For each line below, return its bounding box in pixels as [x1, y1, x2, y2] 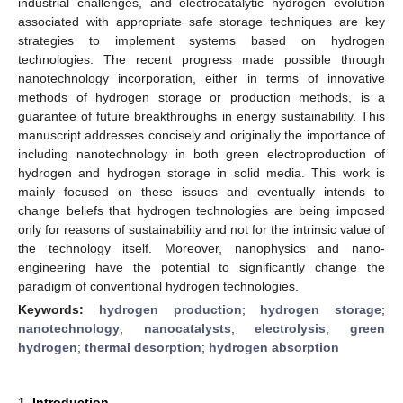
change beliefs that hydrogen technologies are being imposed [18, 202, 385, 218]
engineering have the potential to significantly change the [18, 259, 385, 274]
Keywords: [18, 301, 99, 317]
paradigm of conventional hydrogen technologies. [18, 278, 299, 293]
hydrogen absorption [209, 339, 339, 354]
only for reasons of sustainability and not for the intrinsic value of [18, 221, 385, 237]
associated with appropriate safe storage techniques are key [18, 13, 385, 29]
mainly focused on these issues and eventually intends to [18, 184, 385, 199]
